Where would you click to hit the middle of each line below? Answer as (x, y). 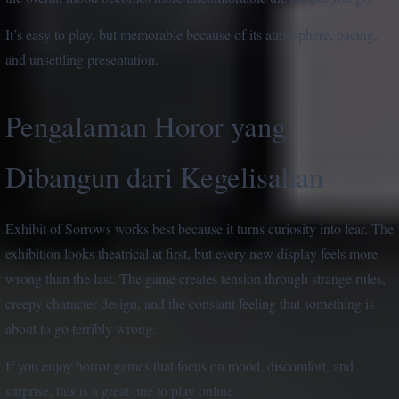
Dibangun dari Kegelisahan (164, 176)
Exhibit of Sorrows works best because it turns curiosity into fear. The (199, 228)
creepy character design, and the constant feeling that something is (190, 303)
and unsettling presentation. (82, 59)
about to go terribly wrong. (81, 328)
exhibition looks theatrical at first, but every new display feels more (191, 253)
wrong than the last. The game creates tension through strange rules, (195, 278)
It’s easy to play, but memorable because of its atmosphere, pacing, (191, 34)
